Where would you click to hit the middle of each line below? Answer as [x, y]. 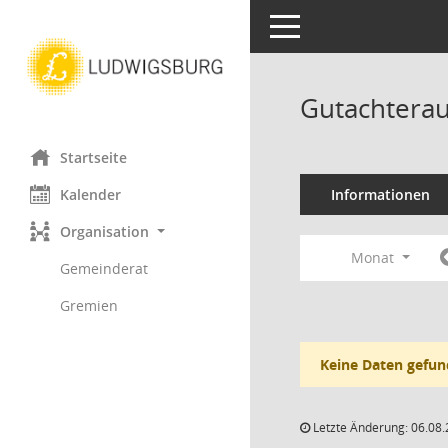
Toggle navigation [328, 24]
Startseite [93, 157]
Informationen [380, 194]
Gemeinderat [104, 268]
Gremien [89, 305]
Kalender [90, 194]
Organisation [104, 231]
